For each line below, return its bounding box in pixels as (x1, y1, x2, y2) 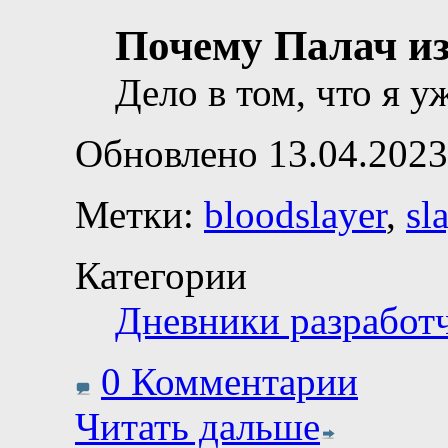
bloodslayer (204, 192, 386, 236)
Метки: (75, 192, 204, 236)
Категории (75, 253, 247, 297)
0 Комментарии (101, 359, 358, 403)
